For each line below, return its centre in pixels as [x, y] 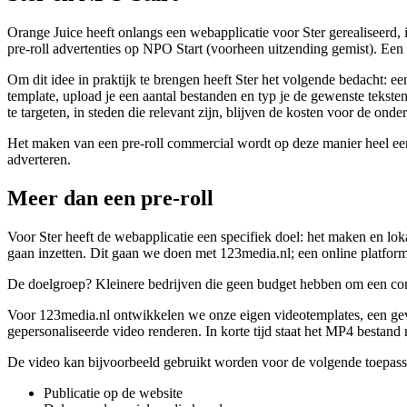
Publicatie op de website [113, 392]
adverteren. [39, 159]
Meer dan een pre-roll [110, 198]
